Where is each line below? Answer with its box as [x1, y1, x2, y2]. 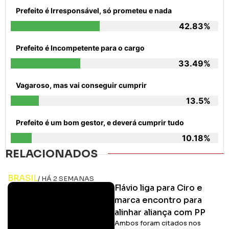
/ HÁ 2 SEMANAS [38, 174, 94, 183]
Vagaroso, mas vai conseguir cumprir [16, 80, 147, 89]
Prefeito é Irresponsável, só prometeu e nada [16, 6, 172, 15]
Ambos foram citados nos [114, 219, 201, 227]
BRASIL [8, 172, 38, 184]
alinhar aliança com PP [114, 207, 205, 218]
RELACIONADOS [5, 147, 98, 161]
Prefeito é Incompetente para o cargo [16, 43, 145, 52]
